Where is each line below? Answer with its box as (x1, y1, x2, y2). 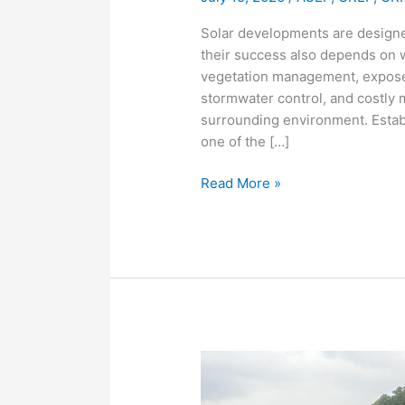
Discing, (200, 373, 252, 391)
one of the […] (201, 132, 290, 150)
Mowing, (200, 352, 255, 370)
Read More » (201, 174, 282, 193)
